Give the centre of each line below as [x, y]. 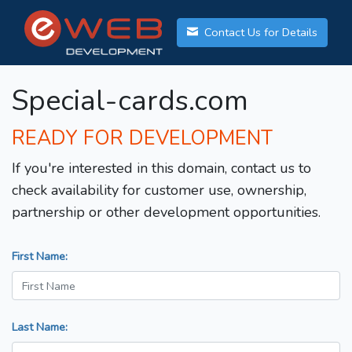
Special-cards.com [130, 101]
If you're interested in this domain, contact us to [161, 169]
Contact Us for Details [259, 33]
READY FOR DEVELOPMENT [142, 139]
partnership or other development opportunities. [166, 213]
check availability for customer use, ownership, [159, 191]
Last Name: [40, 327]
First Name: [40, 257]
